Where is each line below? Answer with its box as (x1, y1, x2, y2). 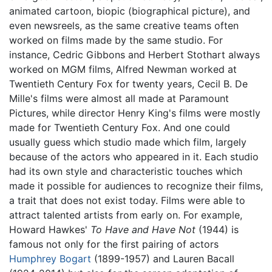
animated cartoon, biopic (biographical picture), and (9, 4, 250, 17)
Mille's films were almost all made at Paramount (9, 92, 229, 104)
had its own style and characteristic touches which (9, 165, 242, 177)
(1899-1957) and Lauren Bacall (91, 252, 234, 265)
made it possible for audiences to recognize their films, (9, 179, 263, 192)
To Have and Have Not (90, 223, 195, 236)
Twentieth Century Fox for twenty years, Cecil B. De (9, 77, 248, 90)
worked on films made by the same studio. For (9, 33, 223, 46)
